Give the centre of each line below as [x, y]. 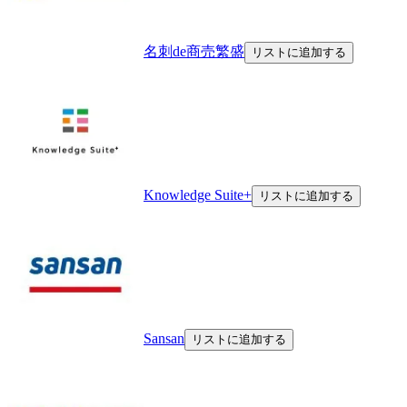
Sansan [164, 338]
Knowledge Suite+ [198, 194]
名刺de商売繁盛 [194, 51]
